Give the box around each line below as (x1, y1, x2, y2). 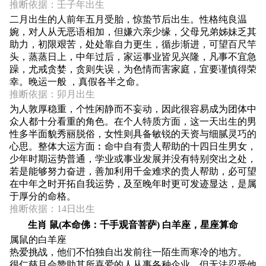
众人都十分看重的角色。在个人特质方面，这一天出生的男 (9, 116, 256, 126)
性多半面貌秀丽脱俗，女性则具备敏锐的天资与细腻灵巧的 (9, 128, 256, 139)
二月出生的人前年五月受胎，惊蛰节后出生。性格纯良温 (9, 14, 247, 24)
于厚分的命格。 (9, 191, 76, 201)
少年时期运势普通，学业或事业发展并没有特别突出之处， (9, 153, 256, 164)
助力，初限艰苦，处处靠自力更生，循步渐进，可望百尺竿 (9, 39, 256, 49)
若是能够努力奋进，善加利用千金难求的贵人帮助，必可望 (9, 166, 256, 176)
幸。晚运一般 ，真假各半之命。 (9, 76, 145, 87)
